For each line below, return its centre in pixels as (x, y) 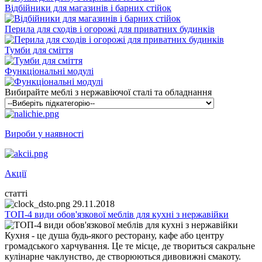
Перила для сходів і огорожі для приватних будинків (110, 29)
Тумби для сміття (39, 50)
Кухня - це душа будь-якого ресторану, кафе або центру (114, 235)
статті (16, 193)
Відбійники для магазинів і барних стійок (88, 8)
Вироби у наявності (44, 133)
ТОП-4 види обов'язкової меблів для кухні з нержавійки (117, 214)
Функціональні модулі (49, 71)
